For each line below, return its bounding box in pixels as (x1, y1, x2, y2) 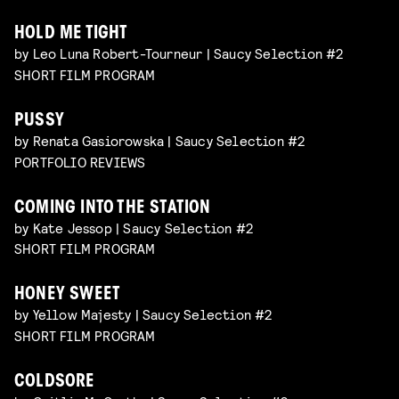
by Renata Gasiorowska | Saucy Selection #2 (14, 131, 305, 149)
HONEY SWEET (14, 287, 121, 305)
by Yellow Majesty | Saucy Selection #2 (14, 305, 273, 323)
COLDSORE (14, 374, 95, 392)
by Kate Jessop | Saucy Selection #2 (14, 218, 253, 236)
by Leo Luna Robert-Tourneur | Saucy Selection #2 (14, 44, 344, 61)
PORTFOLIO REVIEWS (14, 152, 146, 170)
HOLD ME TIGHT (14, 25, 128, 43)
